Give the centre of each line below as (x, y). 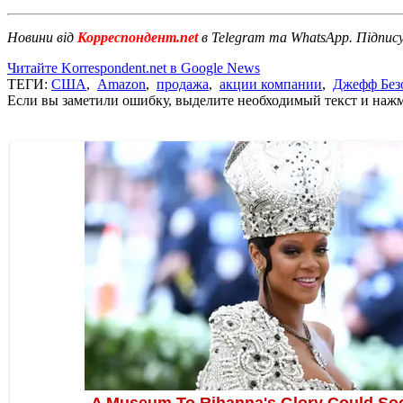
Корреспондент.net (138, 37)
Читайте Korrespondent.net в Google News (134, 67)
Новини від (40, 37)
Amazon (121, 84)
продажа (183, 84)
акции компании (271, 84)
